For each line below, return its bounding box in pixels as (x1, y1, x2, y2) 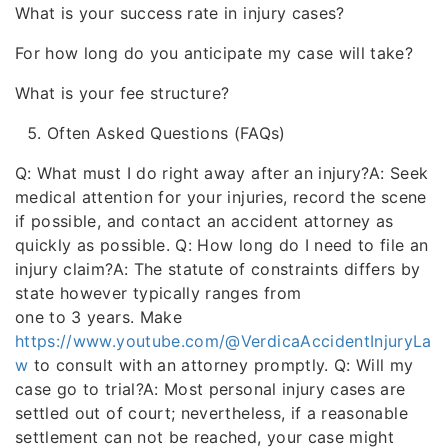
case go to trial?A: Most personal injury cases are (15, 379, 406, 399)
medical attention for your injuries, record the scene (15, 187, 427, 207)
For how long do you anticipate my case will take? (15, 43, 414, 63)
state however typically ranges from (15, 283, 302, 303)
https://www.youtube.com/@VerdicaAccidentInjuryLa (15, 331, 432, 351)
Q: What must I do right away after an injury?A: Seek (15, 163, 429, 183)
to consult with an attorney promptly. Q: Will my (28, 355, 414, 375)
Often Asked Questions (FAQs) (47, 123, 286, 143)
